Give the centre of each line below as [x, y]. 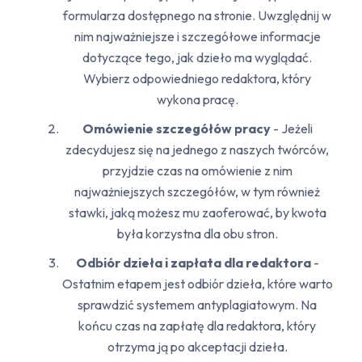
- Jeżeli [293, 129]
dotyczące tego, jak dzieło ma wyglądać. [197, 58]
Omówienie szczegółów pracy [177, 129]
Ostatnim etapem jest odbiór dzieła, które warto [197, 284]
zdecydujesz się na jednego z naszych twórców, [197, 150]
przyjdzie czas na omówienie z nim [197, 171]
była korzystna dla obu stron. [197, 234]
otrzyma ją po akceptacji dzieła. [197, 347]
